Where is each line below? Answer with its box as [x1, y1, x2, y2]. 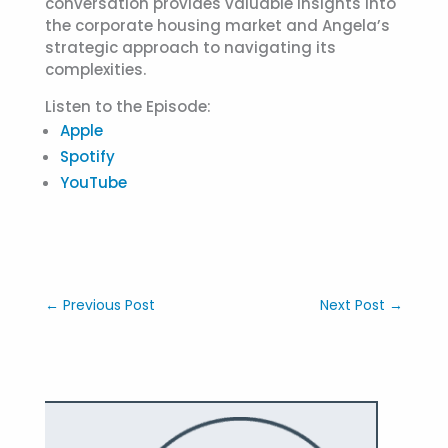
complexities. [44, 58, 146, 80]
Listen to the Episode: [44, 95, 211, 117]
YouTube [59, 171, 127, 193]
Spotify [59, 145, 115, 167]
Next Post [320, 294, 386, 315]
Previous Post [62, 294, 155, 315]
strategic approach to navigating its [44, 36, 336, 58]
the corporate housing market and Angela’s [44, 14, 390, 36]
